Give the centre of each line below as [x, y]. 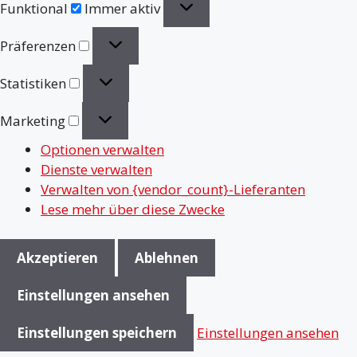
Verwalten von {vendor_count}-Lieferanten [173, 189]
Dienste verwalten [96, 169]
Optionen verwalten [102, 149]
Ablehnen [167, 258]
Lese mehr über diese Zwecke [133, 209]
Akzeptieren [57, 258]
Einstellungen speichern [97, 333]
